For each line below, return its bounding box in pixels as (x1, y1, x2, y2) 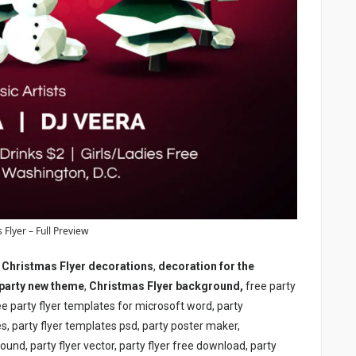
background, (173, 280, 243, 293)
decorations (86, 260, 153, 273)
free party (243, 280, 296, 293)
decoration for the (158, 260, 254, 273)
